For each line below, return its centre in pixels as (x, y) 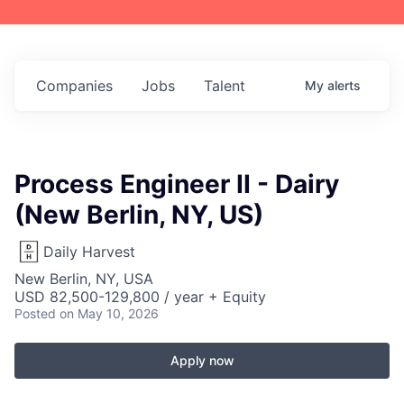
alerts (344, 85)
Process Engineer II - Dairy (177, 184)
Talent (225, 86)
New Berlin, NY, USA (84, 279)
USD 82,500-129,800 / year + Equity (140, 297)
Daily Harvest (89, 252)
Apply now (202, 360)
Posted (35, 313)
